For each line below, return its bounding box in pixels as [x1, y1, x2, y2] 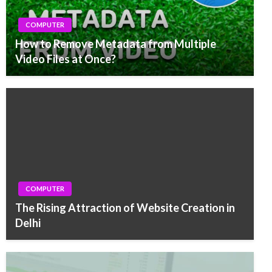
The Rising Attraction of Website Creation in [15, 200, 235, 214]
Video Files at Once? [15, 52, 116, 66]
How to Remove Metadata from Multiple [15, 36, 216, 50]
